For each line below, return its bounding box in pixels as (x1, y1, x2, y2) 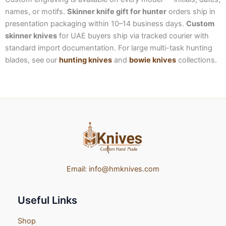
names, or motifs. (5, 7, 67, 17)
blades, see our (5, 55, 59, 65)
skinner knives (5, 31, 57, 41)
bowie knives (129, 55, 176, 65)
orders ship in (166, 7, 215, 17)
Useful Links (18, 194, 77, 207)
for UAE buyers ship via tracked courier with (57, 31, 209, 41)
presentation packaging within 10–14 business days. (5, 19, 186, 29)
